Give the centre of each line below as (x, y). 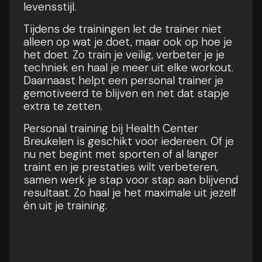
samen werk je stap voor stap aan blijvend (131, 180)
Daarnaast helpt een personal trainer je (123, 80)
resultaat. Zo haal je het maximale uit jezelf (130, 192)
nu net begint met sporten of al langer (121, 154)
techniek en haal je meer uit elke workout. (128, 67)
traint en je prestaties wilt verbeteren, (121, 167)
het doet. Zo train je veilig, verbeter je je (124, 54)
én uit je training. (65, 205)
